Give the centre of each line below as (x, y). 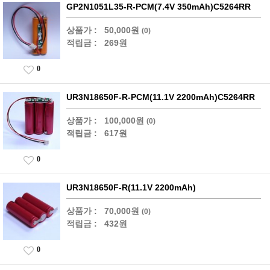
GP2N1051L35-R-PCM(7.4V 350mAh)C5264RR (159, 6)
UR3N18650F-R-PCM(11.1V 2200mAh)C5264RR (161, 97)
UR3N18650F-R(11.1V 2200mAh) (131, 187)
